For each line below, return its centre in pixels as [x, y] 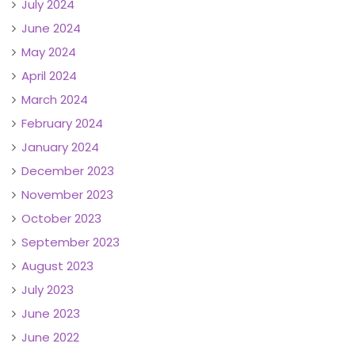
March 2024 [55, 99]
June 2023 [51, 313]
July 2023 [48, 289]
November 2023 [67, 194]
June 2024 [51, 28]
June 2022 [50, 337]
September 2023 [71, 242]
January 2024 [60, 147]
